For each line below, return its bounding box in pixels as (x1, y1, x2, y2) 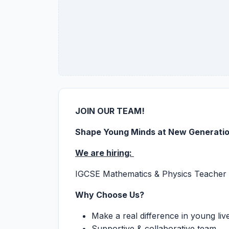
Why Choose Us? (75, 190, 144, 200)
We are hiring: (75, 148, 134, 158)
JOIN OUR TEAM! (75, 106, 145, 116)
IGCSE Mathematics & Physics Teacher (75, 169, 226, 179)
